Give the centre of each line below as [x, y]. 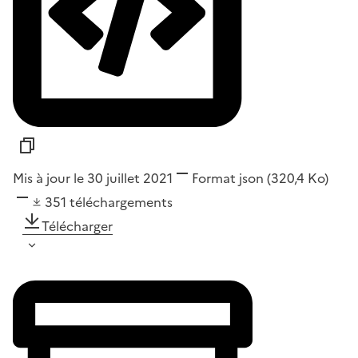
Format [214, 178]
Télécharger [77, 226]
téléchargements [121, 202]
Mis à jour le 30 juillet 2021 [93, 178]
